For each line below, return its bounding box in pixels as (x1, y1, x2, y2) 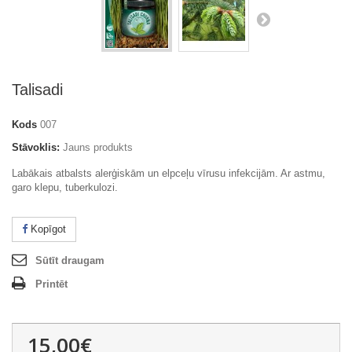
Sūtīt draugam (35, 254, 104, 266)
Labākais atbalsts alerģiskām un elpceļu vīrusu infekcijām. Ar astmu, (12, 167, 325, 179)
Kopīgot (27, 222, 66, 235)
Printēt (35, 277, 68, 290)
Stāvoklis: (12, 141, 60, 153)
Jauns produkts (63, 141, 133, 153)
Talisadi (12, 80, 63, 98)
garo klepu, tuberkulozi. (12, 181, 118, 193)
